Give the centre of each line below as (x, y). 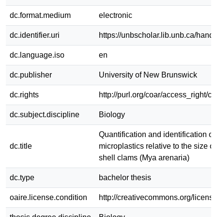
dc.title (21, 146)
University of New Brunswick (148, 75)
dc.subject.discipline (45, 114)
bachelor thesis (125, 177)
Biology (112, 114)
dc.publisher (31, 75)
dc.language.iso (37, 55)
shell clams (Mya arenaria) (144, 157)
